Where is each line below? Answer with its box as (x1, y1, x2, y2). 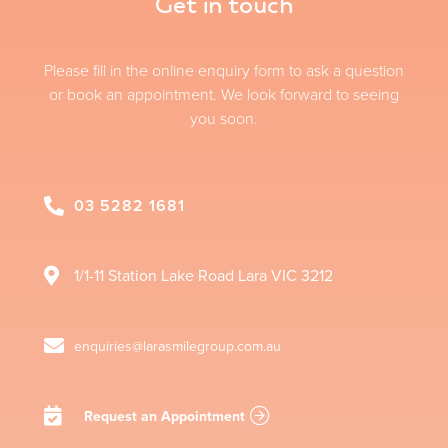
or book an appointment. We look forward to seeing (49, 85, 399, 105)
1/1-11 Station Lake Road (74, 266, 238, 286)
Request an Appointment (84, 407, 245, 425)
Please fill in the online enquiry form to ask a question (44, 61, 404, 81)
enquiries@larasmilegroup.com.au (74, 338, 281, 355)
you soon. (190, 109, 258, 129)
